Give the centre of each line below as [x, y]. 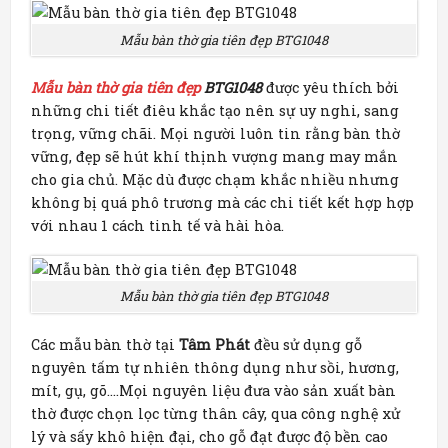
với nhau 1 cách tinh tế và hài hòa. [157, 225]
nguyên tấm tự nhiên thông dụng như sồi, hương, [215, 367]
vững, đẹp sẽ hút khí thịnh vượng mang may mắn [214, 156]
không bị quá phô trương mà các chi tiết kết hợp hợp [222, 202]
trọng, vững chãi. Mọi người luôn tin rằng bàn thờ [215, 133]
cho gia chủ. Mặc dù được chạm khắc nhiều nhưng [215, 179]
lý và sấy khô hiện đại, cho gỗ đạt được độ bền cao [209, 436]
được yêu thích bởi [330, 87]
